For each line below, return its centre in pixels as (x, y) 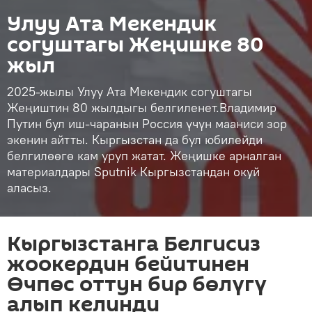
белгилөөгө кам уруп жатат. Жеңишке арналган (144, 156)
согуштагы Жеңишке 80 (135, 45)
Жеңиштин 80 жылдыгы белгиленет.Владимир (142, 108)
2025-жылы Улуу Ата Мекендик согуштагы (130, 92)
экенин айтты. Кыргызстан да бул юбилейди (135, 140)
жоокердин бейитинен (128, 264)
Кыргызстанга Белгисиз (134, 244)
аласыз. (29, 188)
